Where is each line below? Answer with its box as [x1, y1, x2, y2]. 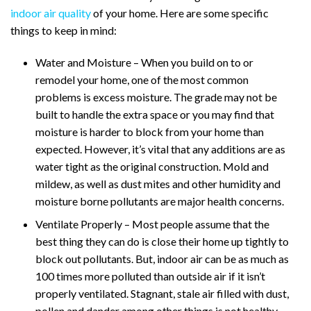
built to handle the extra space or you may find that [35, 108, 274, 121]
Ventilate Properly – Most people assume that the [35, 217, 269, 231]
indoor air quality [10, 6, 91, 20]
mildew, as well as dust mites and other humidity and [35, 177, 280, 191]
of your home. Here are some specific [91, 6, 269, 20]
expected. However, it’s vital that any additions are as [35, 142, 285, 156]
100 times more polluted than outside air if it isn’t [35, 269, 265, 283]
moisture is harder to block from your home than [35, 125, 264, 139]
